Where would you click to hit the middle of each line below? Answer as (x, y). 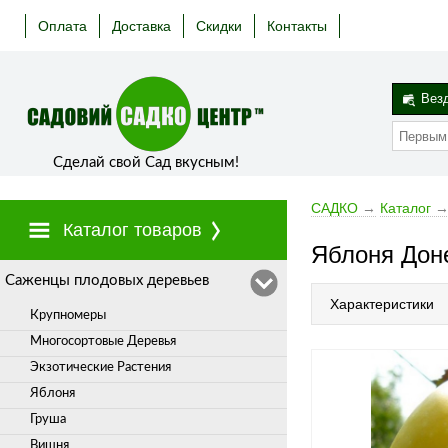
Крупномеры (68, 315)
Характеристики (382, 304)
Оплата (62, 26)
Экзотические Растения (100, 367)
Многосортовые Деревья (103, 341)
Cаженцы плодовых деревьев (107, 280)
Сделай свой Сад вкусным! (145, 162)
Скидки (219, 26)
